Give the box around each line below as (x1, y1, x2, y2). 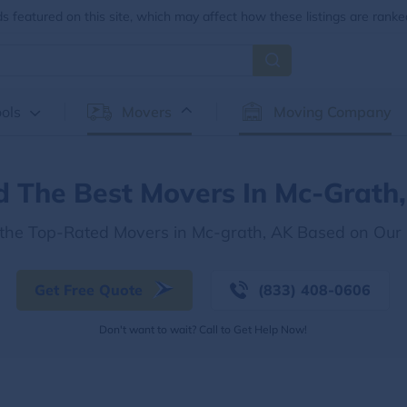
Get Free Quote (35, 280, 144, 299)
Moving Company (273, 103, 392, 121)
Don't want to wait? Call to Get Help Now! (99, 322, 308, 336)
